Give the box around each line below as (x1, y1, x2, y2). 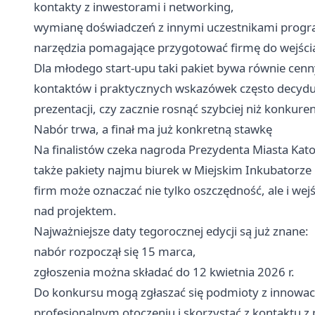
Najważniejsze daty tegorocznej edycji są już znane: (34, 222, 309, 239)
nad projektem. (34, 202, 117, 219)
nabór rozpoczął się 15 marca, (34, 243, 196, 259)
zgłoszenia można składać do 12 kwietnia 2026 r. (34, 263, 295, 280)
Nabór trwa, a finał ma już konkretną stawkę (34, 120, 272, 137)
